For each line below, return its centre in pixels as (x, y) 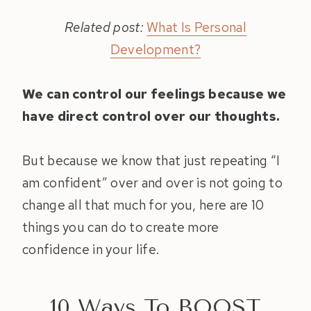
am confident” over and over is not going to (152, 183)
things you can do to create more (121, 228)
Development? (155, 50)
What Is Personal (196, 28)
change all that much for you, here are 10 (143, 205)
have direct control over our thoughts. (153, 117)
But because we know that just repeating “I (151, 161)
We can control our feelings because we (154, 94)
